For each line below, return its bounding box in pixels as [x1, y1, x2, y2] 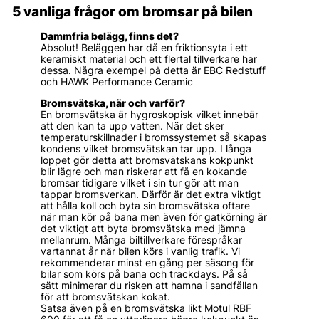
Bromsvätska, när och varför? [41, 98, 185, 110]
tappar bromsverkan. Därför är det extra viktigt [41, 189, 261, 201]
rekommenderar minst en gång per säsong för [41, 257, 254, 269]
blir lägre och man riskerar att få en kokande [41, 166, 247, 178]
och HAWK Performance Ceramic [41, 76, 193, 88]
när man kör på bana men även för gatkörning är [41, 211, 267, 224]
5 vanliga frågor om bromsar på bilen [12, 3, 253, 20]
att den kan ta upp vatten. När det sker [41, 120, 224, 132]
